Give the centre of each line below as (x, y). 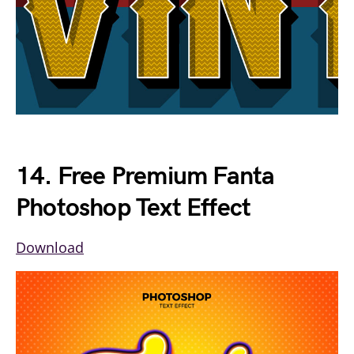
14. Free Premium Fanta (145, 177)
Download (50, 248)
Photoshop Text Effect (134, 209)
